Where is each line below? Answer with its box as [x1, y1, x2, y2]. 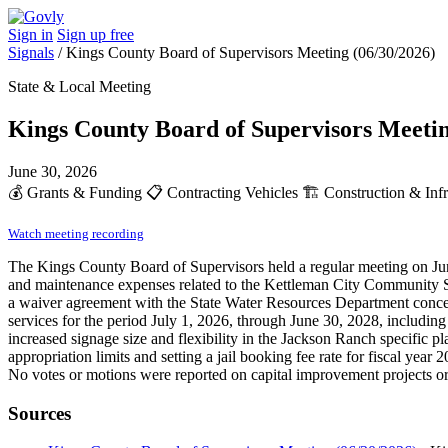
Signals [8, 44, 54, 61]
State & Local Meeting [8, 78, 151, 95]
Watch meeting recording [8, 225, 144, 241]
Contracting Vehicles [163, 183, 302, 201]
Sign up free [57, 26, 134, 43]
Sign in [8, 26, 53, 43]
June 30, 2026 [8, 162, 97, 180]
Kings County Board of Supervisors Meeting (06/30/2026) [66, 44, 435, 61]
